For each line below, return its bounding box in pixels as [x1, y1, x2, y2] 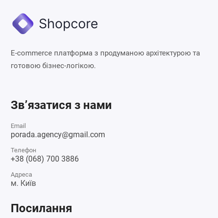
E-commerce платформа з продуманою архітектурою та [11, 48, 200, 57]
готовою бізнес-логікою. [11, 61, 96, 70]
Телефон [11, 146, 37, 154]
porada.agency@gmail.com [11, 129, 106, 139]
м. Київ [11, 178, 36, 188]
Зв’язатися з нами [11, 98, 112, 112]
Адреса [11, 170, 33, 178]
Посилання [11, 201, 73, 215]
